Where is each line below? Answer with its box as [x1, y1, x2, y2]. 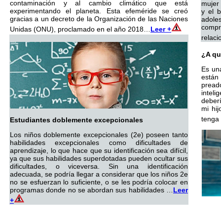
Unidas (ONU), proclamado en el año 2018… [10, 25, 150, 33]
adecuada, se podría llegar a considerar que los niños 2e [10, 170, 188, 178]
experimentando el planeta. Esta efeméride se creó [10, 7, 188, 15]
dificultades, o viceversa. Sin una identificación [10, 162, 188, 170]
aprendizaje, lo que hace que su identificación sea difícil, [10, 147, 188, 154]
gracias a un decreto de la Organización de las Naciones [10, 15, 188, 23]
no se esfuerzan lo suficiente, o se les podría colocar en [10, 178, 188, 186]
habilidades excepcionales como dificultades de [10, 139, 188, 147]
